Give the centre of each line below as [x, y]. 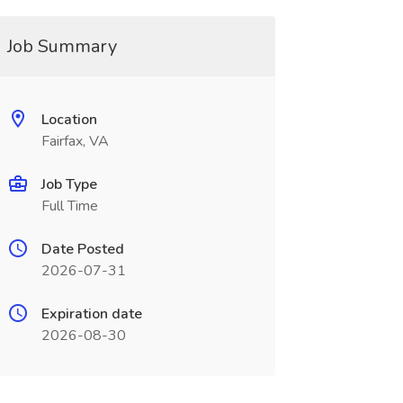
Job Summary [62, 46]
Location [69, 120]
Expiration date [91, 314]
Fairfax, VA [75, 141]
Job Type [69, 184]
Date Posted [82, 249]
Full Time [69, 206]
